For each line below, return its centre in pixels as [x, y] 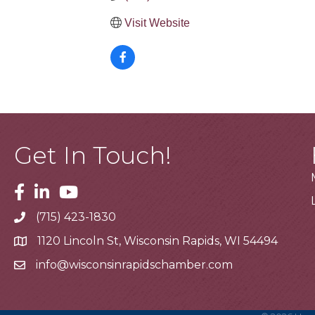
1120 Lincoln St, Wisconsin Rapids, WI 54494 [157, 240]
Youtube [83, 191]
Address [36, 243]
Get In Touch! [93, 155]
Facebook [41, 191]
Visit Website [157, 22]
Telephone [44, 219]
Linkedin [58, 191]
